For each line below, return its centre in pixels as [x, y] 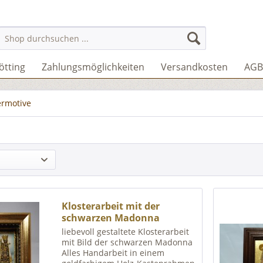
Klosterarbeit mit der [111, 206]
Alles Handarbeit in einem [113, 253]
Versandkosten [194, 67]
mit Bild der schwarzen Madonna [127, 242]
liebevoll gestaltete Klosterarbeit [126, 232]
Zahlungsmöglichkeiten [93, 67]
